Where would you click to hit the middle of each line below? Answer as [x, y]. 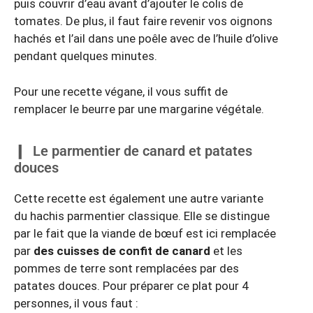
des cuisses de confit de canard [122, 251]
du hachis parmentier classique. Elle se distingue [142, 216]
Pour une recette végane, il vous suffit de [121, 91]
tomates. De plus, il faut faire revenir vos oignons [143, 21]
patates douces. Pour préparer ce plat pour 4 [131, 286]
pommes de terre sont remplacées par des [126, 269]
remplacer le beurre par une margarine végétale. [139, 109]
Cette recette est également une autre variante [139, 199]
